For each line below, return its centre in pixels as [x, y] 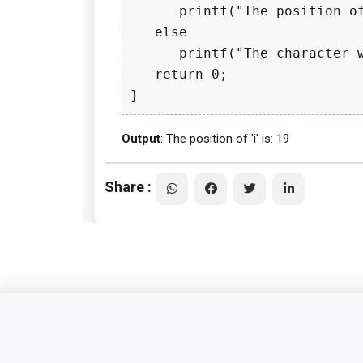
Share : [128, 186]
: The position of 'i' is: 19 [225, 139]
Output [141, 139]
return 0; [179, 74]
